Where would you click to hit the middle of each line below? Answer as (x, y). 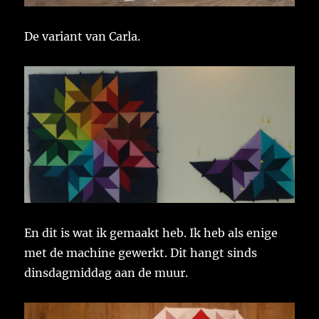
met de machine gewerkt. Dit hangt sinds (141, 252)
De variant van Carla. (83, 37)
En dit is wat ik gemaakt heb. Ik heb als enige (151, 232)
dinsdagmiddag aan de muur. (106, 272)
